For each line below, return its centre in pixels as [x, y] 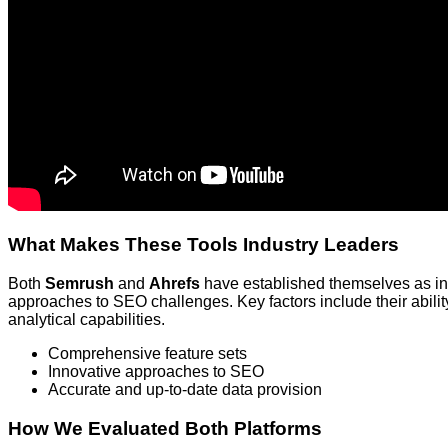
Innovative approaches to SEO [156, 371]
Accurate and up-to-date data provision [185, 389]
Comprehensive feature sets [147, 353]
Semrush [79, 283]
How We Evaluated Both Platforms [165, 428]
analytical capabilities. [86, 319]
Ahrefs [174, 283]
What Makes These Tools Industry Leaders [203, 245]
